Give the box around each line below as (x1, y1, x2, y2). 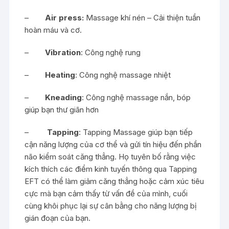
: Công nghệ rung (81, 47, 141, 57)
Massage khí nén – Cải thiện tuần (84, 12, 201, 22)
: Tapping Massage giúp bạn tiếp (79, 127, 193, 137)
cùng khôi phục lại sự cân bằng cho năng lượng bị (25, 200, 197, 211)
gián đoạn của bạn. (25, 213, 91, 223)
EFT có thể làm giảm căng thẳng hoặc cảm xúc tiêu (25, 176, 204, 186)
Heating (45, 70, 76, 80)
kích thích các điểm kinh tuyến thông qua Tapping (25, 164, 197, 174)
